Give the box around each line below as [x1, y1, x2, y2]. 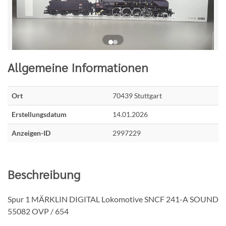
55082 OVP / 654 [8, 206, 69, 216]
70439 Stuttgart [112, 91, 162, 100]
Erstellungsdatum [12, 110, 67, 119]
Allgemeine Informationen [8, 59, 148, 75]
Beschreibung [8, 166, 80, 182]
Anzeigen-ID [12, 129, 50, 137]
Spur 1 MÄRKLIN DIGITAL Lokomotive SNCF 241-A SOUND [8, 194, 218, 204]
